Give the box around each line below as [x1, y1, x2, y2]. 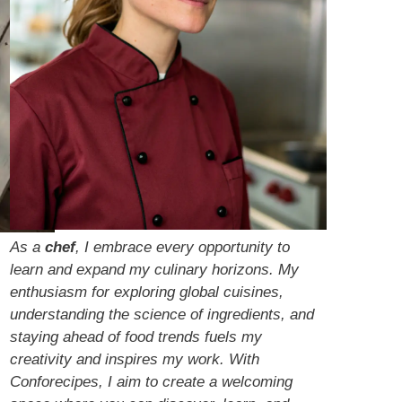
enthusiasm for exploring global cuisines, [10, 283, 284, 301]
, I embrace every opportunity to [75, 238, 290, 256]
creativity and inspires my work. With [10, 350, 259, 368]
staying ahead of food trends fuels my [10, 328, 262, 345]
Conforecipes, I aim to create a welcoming [10, 372, 293, 390]
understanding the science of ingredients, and [10, 305, 314, 323]
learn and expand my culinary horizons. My [10, 260, 299, 278]
